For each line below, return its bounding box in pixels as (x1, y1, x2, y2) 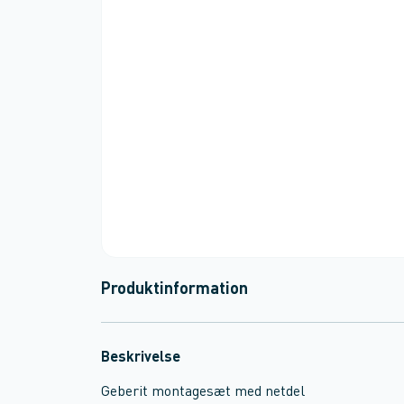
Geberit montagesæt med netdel (101, 385, 305, 399)
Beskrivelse (101, 351, 180, 365)
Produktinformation (101, 281, 248, 298)
